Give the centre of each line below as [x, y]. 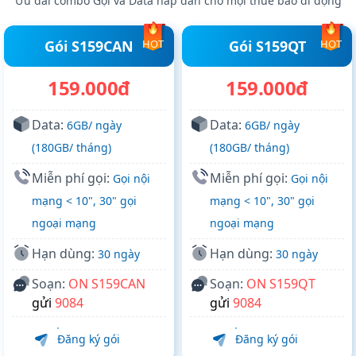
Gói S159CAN [89, 46]
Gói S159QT [267, 46]
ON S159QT [281, 284]
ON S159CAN [107, 284]
